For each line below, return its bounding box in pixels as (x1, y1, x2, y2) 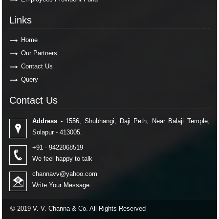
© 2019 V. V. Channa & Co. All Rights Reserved (10, 205, 146, 212)
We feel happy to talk (32, 155, 92, 162)
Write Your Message (32, 181, 89, 189)
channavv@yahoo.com (32, 170, 97, 177)
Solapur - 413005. (32, 129, 82, 136)
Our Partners (21, 49, 57, 57)
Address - (32, 117, 63, 125)
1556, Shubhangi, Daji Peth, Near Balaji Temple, (62, 117, 210, 125)
